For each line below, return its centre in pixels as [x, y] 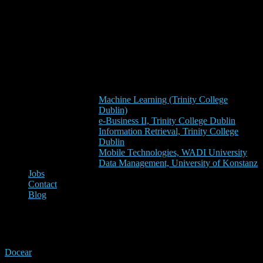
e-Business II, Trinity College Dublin [167, 120]
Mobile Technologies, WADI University [173, 152]
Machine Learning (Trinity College [163, 99]
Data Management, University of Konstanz [178, 163]
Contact [43, 184]
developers [47, 223]
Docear [18, 252]
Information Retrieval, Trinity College [168, 131]
